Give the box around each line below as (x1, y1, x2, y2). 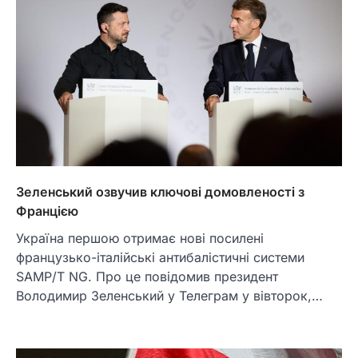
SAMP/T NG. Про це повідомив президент (16, 268, 278, 284)
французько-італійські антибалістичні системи (16, 249, 304, 265)
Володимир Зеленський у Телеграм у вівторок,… (16, 287, 323, 304)
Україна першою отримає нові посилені (16, 229, 264, 246)
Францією (16, 202, 78, 219)
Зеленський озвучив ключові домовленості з (16, 183, 304, 200)
